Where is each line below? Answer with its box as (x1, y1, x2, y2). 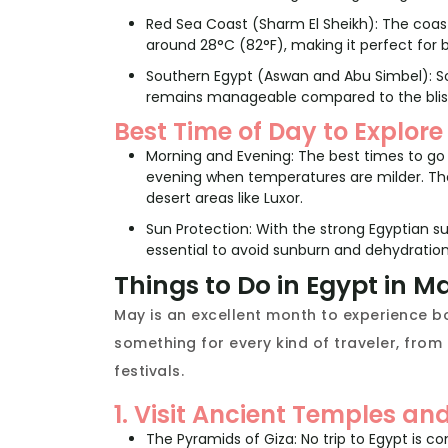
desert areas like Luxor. (146, 188, 303, 209)
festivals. (114, 361, 184, 382)
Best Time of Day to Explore (114, 115, 443, 149)
